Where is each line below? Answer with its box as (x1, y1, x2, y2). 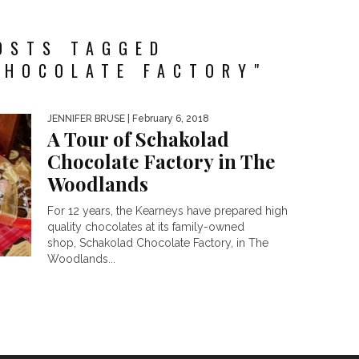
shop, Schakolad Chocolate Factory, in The (47, 236, 268, 249)
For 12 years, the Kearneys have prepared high (47, 204, 288, 217)
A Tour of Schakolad (47, 126, 229, 151)
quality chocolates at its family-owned (47, 220, 244, 233)
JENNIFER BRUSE (47, 113, 125, 124)
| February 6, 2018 (125, 113, 209, 124)
